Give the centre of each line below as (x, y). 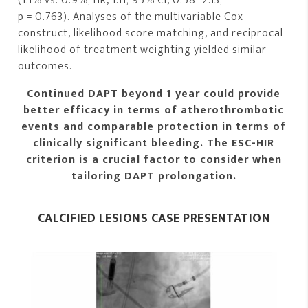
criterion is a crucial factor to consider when (154, 160)
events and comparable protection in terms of (154, 127)
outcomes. (45, 67)
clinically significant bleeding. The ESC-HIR (154, 144)
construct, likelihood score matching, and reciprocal (151, 34)
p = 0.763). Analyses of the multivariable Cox (131, 17)
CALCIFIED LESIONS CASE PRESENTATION (154, 219)
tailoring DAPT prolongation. (154, 177)
